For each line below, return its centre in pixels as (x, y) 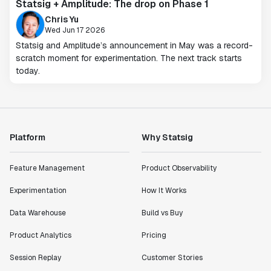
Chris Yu (62, 19)
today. (28, 71)
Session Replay (35, 258)
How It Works (164, 191)
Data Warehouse (38, 213)
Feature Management (47, 168)
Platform (28, 137)
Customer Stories (172, 258)
